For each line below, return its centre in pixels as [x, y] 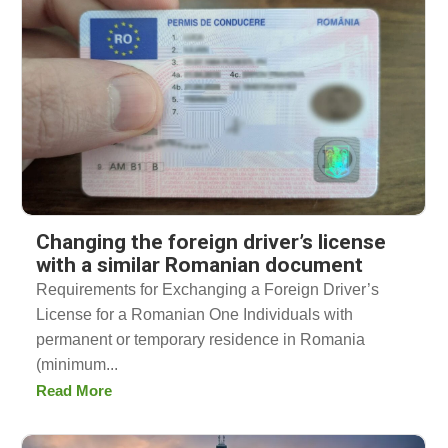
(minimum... [77, 364]
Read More [74, 390]
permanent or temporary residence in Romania [200, 339]
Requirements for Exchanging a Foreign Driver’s [207, 289]
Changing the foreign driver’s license [211, 241]
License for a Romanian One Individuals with [194, 314]
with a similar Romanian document [199, 264]
